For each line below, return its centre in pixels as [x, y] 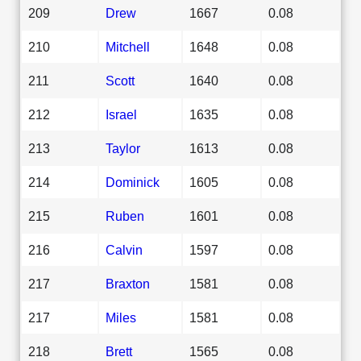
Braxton [128, 283]
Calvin [124, 249]
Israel [121, 114]
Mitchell [128, 46]
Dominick [133, 182]
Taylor [123, 148]
